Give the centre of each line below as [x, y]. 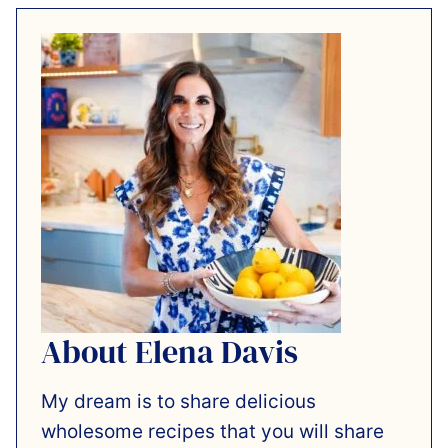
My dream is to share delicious [178, 401]
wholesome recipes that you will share [212, 431]
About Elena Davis [169, 351]
